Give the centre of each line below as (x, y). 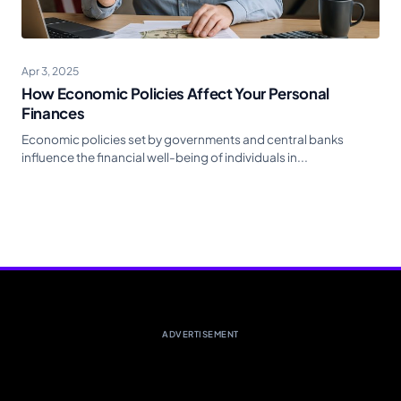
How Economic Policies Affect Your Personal (175, 94)
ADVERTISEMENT (200, 334)
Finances (53, 114)
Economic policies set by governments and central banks (183, 140)
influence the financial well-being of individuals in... (165, 158)
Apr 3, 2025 (50, 72)
